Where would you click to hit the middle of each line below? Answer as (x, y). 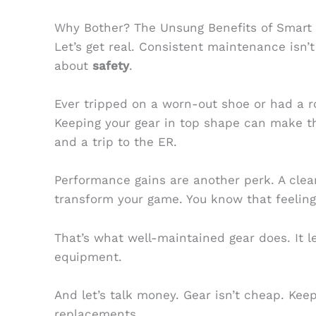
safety (110, 66)
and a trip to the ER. (115, 142)
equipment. (88, 256)
